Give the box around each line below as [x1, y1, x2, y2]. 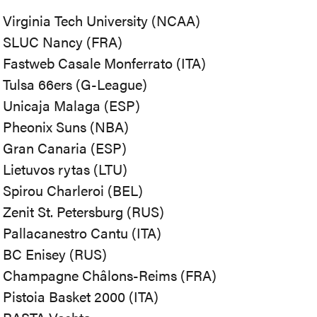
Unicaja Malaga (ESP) [3, 95, 141, 115]
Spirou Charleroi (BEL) [3, 180, 144, 200]
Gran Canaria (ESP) [3, 137, 127, 158]
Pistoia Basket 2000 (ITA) [3, 286, 159, 306]
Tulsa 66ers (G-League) [3, 74, 148, 94]
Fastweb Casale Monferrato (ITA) [3, 52, 207, 73]
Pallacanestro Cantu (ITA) [3, 222, 162, 243]
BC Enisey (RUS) [3, 243, 108, 264]
